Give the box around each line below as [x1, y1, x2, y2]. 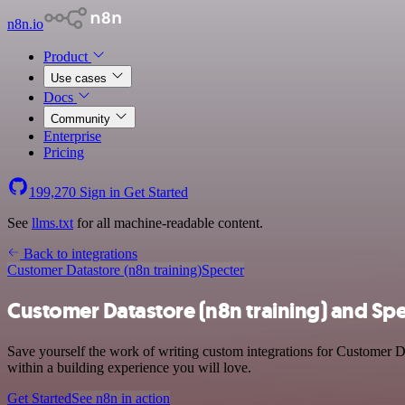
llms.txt [32, 215, 73, 231]
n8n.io [7, 16, 43, 32]
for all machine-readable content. [73, 215, 263, 231]
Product [43, 49, 91, 64]
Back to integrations [20, 246, 137, 261]
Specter [202, 262, 244, 278]
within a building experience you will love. [7, 359, 251, 375]
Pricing [43, 145, 84, 160]
